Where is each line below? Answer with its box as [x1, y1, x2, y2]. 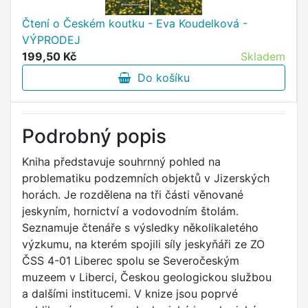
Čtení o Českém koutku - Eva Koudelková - [22, 16, 247, 31]
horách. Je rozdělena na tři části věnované [22, 188, 243, 202]
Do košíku [130, 71, 190, 85]
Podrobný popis [22, 124, 166, 148]
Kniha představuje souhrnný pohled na [22, 155, 221, 169]
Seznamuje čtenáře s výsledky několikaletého [22, 221, 258, 235]
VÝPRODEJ [22, 33, 80, 47]
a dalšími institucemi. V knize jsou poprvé [22, 287, 238, 301]
